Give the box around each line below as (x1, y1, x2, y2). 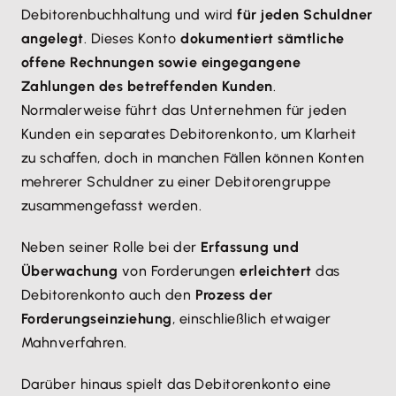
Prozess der (194, 286, 273, 303)
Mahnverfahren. (21, 334, 127, 351)
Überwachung (21, 263, 118, 279)
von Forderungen (118, 263, 240, 279)
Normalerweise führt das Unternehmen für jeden (21, 102, 347, 118)
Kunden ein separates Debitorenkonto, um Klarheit (21, 126, 357, 142)
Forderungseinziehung (21, 310, 172, 327)
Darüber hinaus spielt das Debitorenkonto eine (21, 376, 331, 392)
